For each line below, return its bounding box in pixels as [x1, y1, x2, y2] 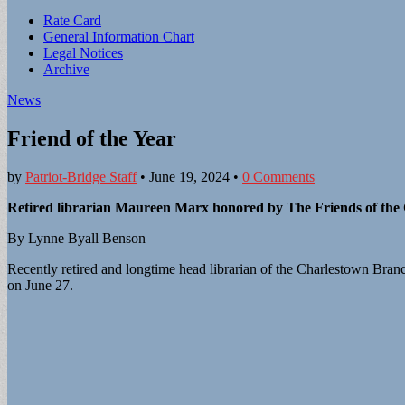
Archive [43, 61, 89, 77]
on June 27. [7, 277, 73, 293]
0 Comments [242, 168, 315, 184]
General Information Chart [43, 29, 194, 44]
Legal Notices [43, 45, 123, 61]
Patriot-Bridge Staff [25, 168, 137, 184]
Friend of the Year [7, 126, 176, 150]
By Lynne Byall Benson [7, 230, 146, 246]
